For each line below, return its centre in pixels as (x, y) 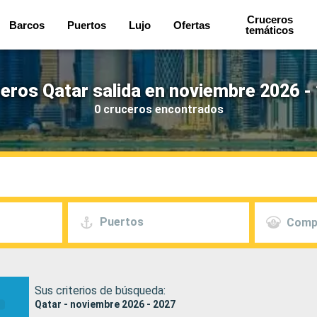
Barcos (27, 25)
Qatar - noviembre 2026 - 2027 (105, 304)
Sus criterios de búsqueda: (100, 290)
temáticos (270, 30)
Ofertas (192, 25)
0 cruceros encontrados (158, 109)
